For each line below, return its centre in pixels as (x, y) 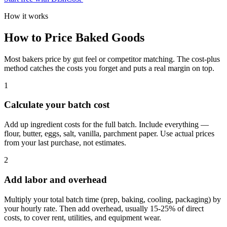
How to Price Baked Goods (74, 37)
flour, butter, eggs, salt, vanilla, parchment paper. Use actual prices (109, 134)
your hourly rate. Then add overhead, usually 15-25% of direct (104, 208)
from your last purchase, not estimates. (65, 143)
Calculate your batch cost (57, 105)
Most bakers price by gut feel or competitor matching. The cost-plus (112, 59)
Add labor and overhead (55, 179)
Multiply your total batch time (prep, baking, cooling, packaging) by (112, 199)
